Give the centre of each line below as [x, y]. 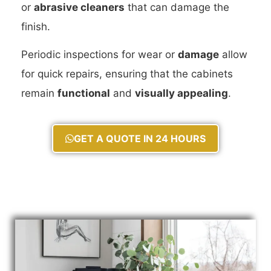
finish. [36, 27]
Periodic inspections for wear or [100, 55]
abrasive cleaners [79, 8]
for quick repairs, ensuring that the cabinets [127, 74]
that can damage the [177, 8]
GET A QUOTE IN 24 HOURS [140, 138]
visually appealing [181, 93]
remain [39, 93]
